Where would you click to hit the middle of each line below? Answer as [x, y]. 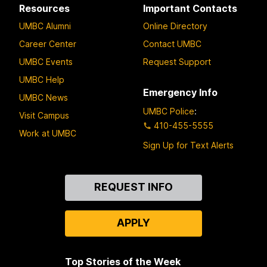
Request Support [177, 61]
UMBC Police [169, 111]
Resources [44, 9]
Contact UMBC [172, 44]
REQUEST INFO [133, 187]
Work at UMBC [48, 133]
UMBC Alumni [45, 26]
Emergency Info [180, 92]
